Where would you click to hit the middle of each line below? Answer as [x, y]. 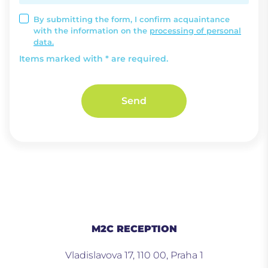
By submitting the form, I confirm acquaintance [132, 19]
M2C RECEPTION [134, 229]
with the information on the [92, 31]
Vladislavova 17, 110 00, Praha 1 [134, 255]
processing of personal [195, 31]
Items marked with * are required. [94, 59]
